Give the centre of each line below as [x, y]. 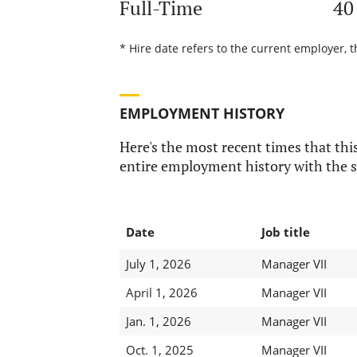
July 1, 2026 [158, 264]
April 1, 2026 [161, 293]
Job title [285, 232]
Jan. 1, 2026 [158, 322]
